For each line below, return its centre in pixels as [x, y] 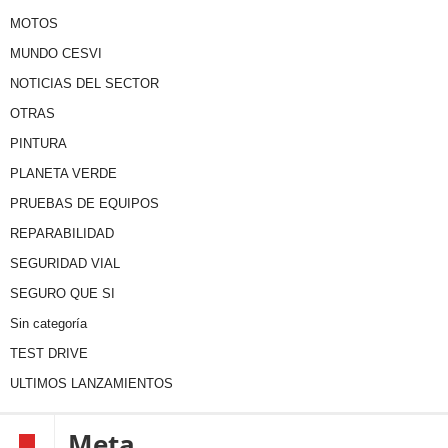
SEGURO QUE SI [62, 294]
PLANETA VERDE [63, 174]
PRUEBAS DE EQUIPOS [84, 204]
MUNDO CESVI [56, 54]
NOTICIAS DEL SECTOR [84, 84]
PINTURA [38, 144]
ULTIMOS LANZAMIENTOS [91, 384]
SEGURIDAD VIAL [65, 264]
